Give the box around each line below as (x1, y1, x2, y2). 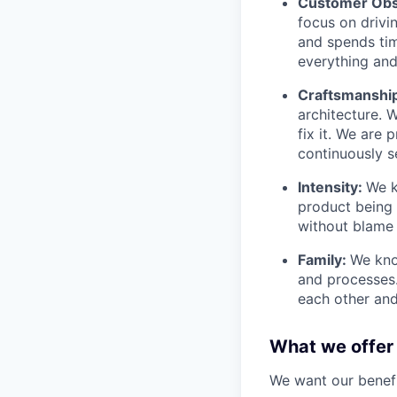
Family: (298, 250, 350, 269)
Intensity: (298, 177, 366, 196)
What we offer (269, 335, 393, 357)
